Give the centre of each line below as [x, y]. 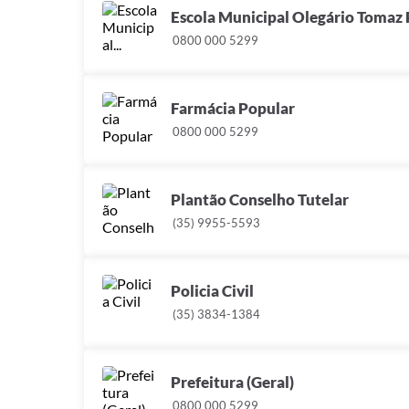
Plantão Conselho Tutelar [260, 200]
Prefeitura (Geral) [232, 383]
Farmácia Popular [233, 109]
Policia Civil [212, 291]
